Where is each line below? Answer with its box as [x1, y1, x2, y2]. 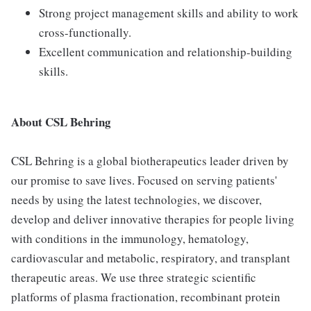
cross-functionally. [39, 24, 131, 40]
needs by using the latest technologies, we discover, [11, 192, 262, 208]
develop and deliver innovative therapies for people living [11, 211, 294, 227]
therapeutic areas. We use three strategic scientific [11, 269, 256, 285]
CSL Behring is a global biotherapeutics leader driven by [11, 153, 289, 169]
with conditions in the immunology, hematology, [11, 230, 249, 246]
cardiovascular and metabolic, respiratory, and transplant [11, 250, 290, 266]
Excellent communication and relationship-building [39, 44, 292, 60]
